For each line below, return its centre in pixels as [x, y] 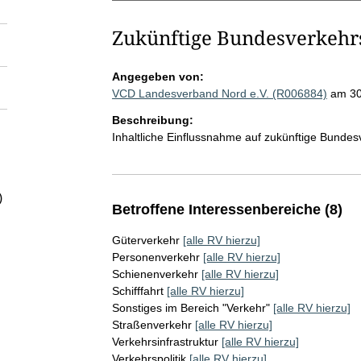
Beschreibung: [152, 120]
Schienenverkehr [155, 274]
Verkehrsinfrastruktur [165, 342]
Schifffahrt [137, 291]
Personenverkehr [156, 257]
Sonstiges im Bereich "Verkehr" [191, 308]
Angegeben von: [158, 77]
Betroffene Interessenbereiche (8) [227, 210]
